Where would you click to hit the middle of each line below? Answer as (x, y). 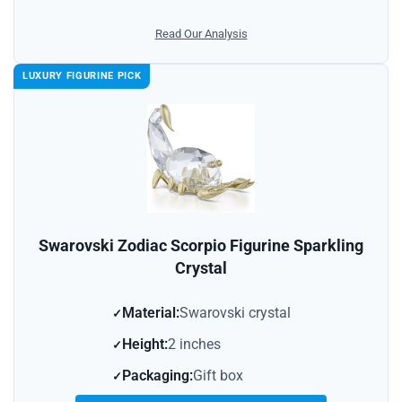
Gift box (218, 376)
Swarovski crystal (235, 313)
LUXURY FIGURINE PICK (82, 75)
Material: (150, 313)
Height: (144, 345)
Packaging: (157, 376)
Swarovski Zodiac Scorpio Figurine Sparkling (201, 246)
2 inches (194, 345)
